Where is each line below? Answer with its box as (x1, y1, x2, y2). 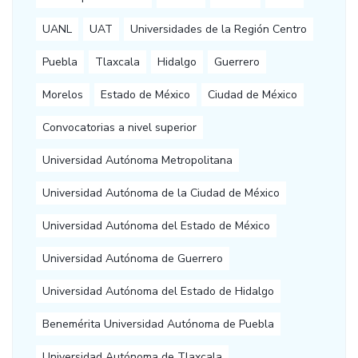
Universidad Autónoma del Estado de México (42, 218, 270, 234)
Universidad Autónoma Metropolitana (42, 153, 233, 169)
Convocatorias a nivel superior (42, 120, 197, 136)
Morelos (42, 87, 83, 103)
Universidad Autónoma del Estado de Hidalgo (42, 284, 274, 300)
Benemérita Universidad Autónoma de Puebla (42, 316, 274, 332)
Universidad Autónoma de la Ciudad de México (42, 185, 280, 201)
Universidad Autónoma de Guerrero (42, 251, 223, 267)
